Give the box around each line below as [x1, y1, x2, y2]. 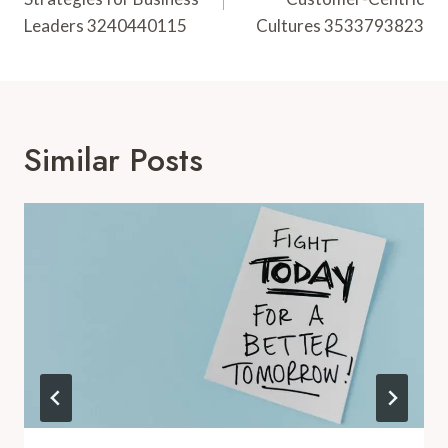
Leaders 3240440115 [24, 14, 187, 36]
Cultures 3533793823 [256, 14, 424, 36]
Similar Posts [24, 136, 203, 183]
